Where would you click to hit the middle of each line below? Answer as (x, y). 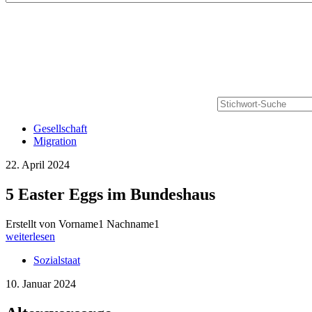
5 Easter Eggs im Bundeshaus (110, 194)
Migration (55, 141)
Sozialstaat (57, 260)
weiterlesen (30, 236)
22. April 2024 (38, 164)
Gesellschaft (60, 128)
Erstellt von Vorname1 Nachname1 (83, 224)
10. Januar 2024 (41, 283)
